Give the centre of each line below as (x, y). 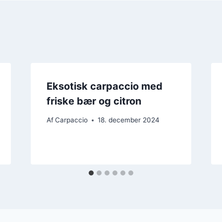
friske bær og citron (94, 101)
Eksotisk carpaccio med (104, 86)
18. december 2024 (128, 120)
